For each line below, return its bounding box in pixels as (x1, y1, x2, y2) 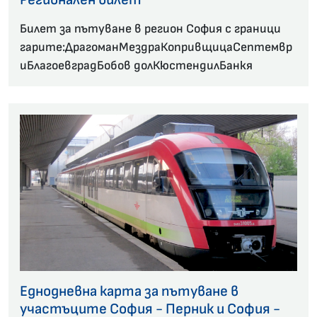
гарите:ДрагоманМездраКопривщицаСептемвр (20, 39, 292, 54)
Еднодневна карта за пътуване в (20, 282, 238, 301)
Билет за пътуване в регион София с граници (20, 21, 281, 36)
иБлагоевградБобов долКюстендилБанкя (20, 57, 253, 73)
